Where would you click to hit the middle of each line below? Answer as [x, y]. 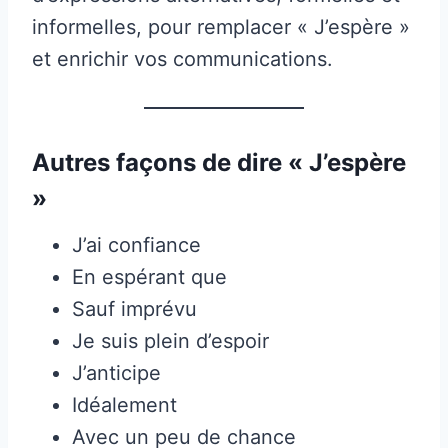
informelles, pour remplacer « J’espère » [221, 26]
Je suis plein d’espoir [170, 340]
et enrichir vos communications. [182, 58]
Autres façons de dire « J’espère [219, 162]
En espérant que [149, 276]
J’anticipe [116, 372]
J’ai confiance [136, 244]
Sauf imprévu [134, 308]
